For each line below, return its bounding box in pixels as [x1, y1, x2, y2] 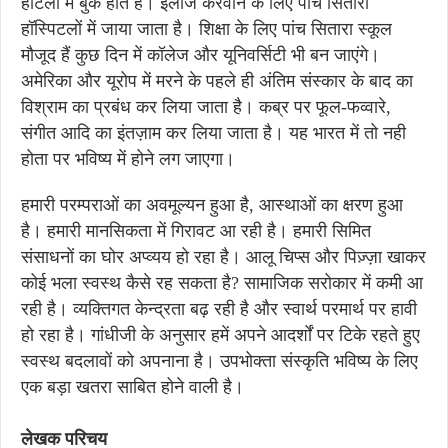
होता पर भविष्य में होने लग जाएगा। [21, 149, 235, 169]
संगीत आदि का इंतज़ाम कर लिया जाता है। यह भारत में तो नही [21, 123, 406, 143]
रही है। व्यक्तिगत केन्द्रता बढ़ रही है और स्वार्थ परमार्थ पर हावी [21, 299, 417, 319]
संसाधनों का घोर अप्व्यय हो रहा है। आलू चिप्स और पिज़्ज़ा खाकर [21, 247, 426, 267]
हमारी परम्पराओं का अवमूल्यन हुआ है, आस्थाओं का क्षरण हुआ [21, 195, 403, 215]
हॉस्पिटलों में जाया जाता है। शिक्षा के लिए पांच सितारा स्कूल [21, 19, 392, 39]
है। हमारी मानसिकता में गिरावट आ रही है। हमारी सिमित [21, 221, 371, 241]
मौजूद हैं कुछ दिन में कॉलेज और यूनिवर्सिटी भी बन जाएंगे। [21, 45, 380, 65]
